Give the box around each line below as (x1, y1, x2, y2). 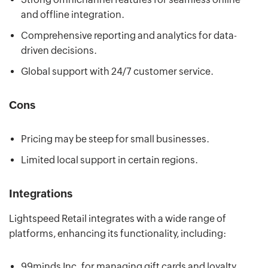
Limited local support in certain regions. (21, 154, 198, 166)
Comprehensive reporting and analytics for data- (21, 30, 237, 42)
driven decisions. (21, 45, 97, 57)
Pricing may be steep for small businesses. (21, 133, 209, 145)
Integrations (9, 187, 72, 200)
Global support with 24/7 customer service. (21, 66, 214, 78)
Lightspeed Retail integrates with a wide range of (9, 213, 226, 225)
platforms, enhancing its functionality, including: (9, 228, 226, 240)
